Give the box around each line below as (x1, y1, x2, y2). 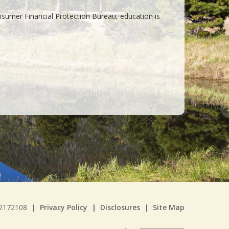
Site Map (153, 202, 185, 212)
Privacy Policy (40, 202, 87, 212)
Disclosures (100, 202, 140, 212)
